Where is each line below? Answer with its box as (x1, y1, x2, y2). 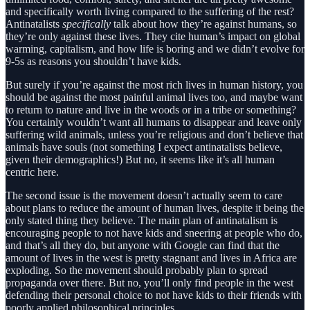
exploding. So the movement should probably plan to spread (6, 264, 268, 277)
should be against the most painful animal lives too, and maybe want (6, 91, 302, 104)
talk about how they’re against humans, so (111, 18, 297, 30)
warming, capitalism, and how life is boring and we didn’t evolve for (6, 43, 304, 55)
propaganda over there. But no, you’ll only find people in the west (6, 277, 293, 289)
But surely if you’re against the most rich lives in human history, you (6, 79, 303, 91)
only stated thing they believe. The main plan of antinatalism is (6, 215, 277, 227)
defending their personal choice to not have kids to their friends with (6, 289, 302, 302)
